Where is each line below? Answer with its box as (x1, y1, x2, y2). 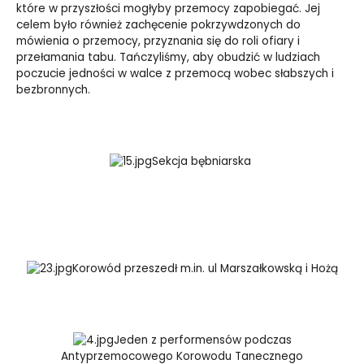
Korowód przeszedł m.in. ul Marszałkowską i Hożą (71, 260, 338, 276)
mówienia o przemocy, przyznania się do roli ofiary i (16, 32, 300, 49)
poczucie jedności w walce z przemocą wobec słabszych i (16, 65, 334, 81)
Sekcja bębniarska (152, 153, 254, 169)
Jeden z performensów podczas (113, 331, 292, 348)
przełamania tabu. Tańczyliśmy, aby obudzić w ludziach (16, 49, 320, 65)
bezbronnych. (16, 81, 90, 97)
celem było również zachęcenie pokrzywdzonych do (16, 16, 301, 32)
